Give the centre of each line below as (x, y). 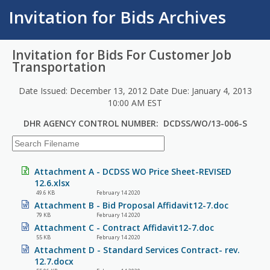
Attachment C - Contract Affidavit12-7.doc (124, 227)
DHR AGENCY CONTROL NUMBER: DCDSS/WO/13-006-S (135, 123)
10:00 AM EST (135, 103)
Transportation (59, 67)
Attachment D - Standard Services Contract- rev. (137, 250)
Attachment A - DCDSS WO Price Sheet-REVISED (133, 171)
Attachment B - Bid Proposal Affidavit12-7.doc (131, 205)
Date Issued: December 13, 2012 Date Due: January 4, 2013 (135, 91)
